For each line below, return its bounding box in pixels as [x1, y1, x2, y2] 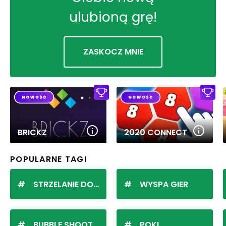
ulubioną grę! [69, 8, 157, 26]
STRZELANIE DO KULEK [33, 178, 93, 190]
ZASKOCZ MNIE [83, 45, 143, 58]
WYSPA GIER [140, 178, 188, 190]
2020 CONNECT [124, 126, 187, 138]
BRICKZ [18, 126, 47, 138]
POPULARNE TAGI [10, 153, 87, 165]
